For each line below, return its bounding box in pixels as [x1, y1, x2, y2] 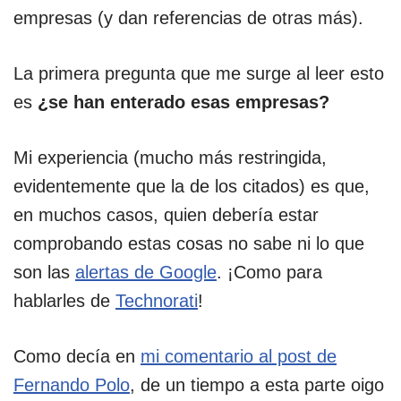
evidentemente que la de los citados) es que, [13, 176, 370, 196]
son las [13, 262, 75, 282]
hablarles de [13, 291, 115, 311]
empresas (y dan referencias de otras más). [13, 8, 363, 28]
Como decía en [13, 346, 141, 366]
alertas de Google [75, 262, 217, 282]
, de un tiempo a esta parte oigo [130, 375, 384, 395]
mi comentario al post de [141, 346, 337, 366]
